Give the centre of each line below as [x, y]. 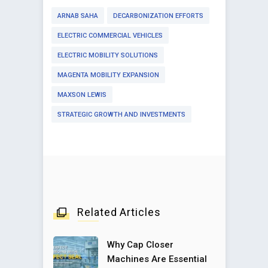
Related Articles [119, 212]
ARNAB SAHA [78, 16]
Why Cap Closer [140, 245]
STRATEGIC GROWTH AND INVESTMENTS [121, 115]
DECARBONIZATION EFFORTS [158, 16]
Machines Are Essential [157, 259]
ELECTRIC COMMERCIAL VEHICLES [110, 36]
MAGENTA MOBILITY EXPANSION [108, 75]
